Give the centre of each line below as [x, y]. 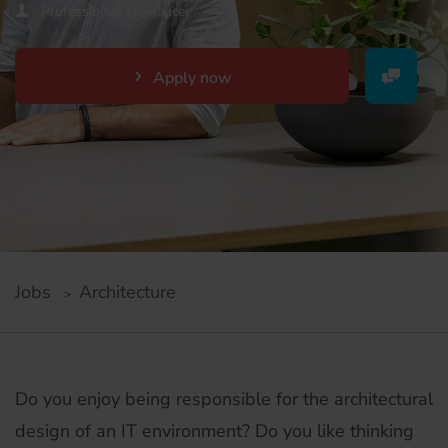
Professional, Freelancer [115, 11]
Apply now [192, 78]
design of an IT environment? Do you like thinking [214, 431]
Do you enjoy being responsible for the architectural [224, 399]
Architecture [127, 292]
